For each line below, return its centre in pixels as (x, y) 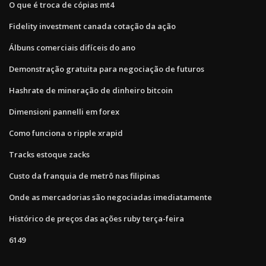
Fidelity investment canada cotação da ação (92, 26)
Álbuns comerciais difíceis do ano (72, 47)
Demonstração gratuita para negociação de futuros (107, 69)
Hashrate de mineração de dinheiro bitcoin (91, 90)
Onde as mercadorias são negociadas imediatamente (110, 197)
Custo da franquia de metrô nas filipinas (84, 175)
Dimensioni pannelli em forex (64, 111)
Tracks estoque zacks (49, 154)
